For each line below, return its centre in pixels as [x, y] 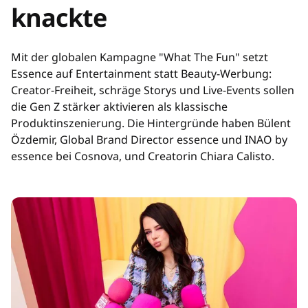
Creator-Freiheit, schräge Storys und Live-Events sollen [153, 90]
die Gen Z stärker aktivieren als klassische [119, 107]
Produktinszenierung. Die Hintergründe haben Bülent [151, 123]
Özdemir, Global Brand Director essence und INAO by [149, 140]
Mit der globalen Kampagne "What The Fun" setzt [140, 57]
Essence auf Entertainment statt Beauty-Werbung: [141, 74]
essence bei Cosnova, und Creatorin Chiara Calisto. [143, 156]
